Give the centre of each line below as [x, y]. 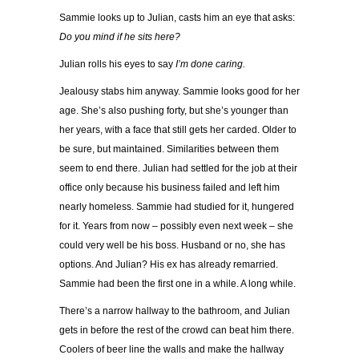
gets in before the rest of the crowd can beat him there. [177, 331]
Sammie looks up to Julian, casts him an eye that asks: [177, 18]
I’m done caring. [210, 65]
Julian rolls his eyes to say [117, 65]
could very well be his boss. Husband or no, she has [172, 246]
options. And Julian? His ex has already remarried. [169, 265]
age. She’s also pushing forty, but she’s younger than [174, 111]
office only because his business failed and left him [169, 188]
